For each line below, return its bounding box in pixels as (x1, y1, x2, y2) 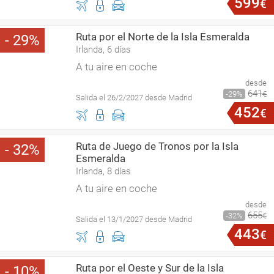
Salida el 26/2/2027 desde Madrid (76, 93, 192, 102)
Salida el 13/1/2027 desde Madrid (76, 215, 192, 224)
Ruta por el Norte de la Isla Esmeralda (76, 31, 250, 43)
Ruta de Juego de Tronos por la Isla (76, 140, 239, 152)
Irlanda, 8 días (76, 166, 131, 177)
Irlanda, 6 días (76, 44, 131, 55)
